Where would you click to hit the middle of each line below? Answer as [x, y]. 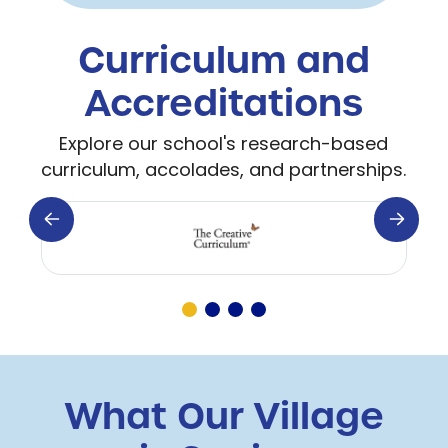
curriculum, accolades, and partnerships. [224, 171]
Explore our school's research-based [224, 145]
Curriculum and [223, 60]
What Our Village [224, 416]
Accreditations [223, 103]
